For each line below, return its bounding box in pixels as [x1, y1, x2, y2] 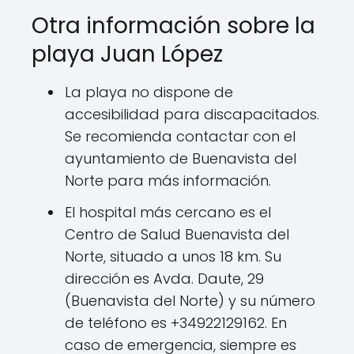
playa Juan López [32, 39, 223, 70]
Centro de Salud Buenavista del [65, 224, 289, 244]
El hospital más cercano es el [65, 202, 271, 222]
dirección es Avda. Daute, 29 [65, 269, 264, 288]
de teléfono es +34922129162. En [65, 313, 287, 333]
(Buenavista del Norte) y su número [65, 291, 315, 311]
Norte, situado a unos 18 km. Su [65, 247, 281, 266]
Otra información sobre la [32, 10, 315, 41]
